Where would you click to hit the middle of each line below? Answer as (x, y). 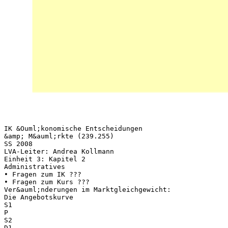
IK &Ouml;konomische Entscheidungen (73, 128)
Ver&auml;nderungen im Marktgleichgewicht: (88, 189)
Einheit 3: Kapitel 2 (45, 159)
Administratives (35, 166)
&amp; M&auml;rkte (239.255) (59, 136)
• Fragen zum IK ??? (43, 174)
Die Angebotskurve (39, 197)
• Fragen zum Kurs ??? (47, 182)
